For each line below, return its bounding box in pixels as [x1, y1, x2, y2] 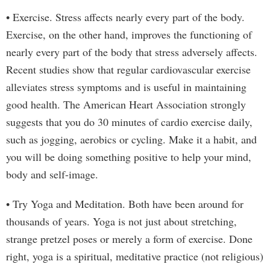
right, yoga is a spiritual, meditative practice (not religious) [6, 249, 263, 263]
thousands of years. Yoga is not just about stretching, [6, 214, 237, 228]
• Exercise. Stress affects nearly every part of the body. [6, 10, 245, 24]
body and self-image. [6, 167, 98, 181]
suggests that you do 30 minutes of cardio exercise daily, [6, 115, 253, 129]
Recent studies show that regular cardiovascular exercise [6, 62, 251, 77]
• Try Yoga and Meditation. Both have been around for [6, 196, 243, 211]
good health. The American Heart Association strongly [6, 97, 246, 111]
